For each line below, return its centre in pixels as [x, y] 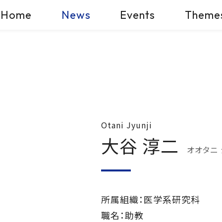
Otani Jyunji [127, 125]
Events [138, 15]
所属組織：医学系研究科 [151, 199]
